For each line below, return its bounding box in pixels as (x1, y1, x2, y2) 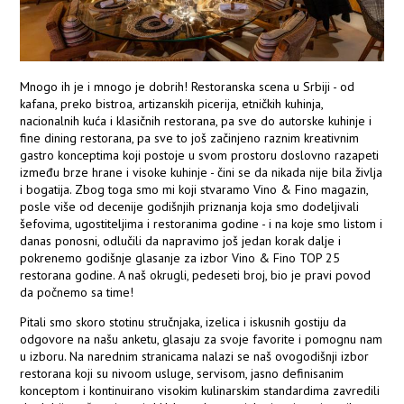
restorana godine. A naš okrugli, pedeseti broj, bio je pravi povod (20, 267, 372, 284)
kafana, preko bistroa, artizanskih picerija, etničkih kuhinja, (20, 96, 324, 113)
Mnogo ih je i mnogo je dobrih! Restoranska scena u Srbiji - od (20, 78, 355, 96)
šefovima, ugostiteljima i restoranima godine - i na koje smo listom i (20, 216, 383, 233)
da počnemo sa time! (20, 284, 134, 301)
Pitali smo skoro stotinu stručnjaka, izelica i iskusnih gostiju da (20, 314, 347, 331)
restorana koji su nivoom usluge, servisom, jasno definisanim (20, 365, 344, 382)
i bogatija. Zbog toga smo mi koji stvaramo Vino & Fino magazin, (20, 181, 369, 198)
